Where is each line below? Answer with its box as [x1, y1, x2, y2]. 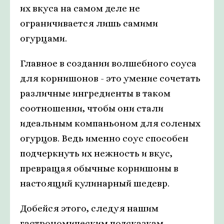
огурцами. [20, 33, 67, 44]
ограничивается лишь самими [20, 18, 158, 29]
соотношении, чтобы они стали [20, 103, 163, 114]
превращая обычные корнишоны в [20, 163, 178, 174]
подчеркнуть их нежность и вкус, [20, 148, 172, 159]
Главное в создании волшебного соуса [20, 58, 196, 69]
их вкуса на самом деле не [20, 3, 140, 14]
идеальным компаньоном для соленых [20, 118, 200, 129]
